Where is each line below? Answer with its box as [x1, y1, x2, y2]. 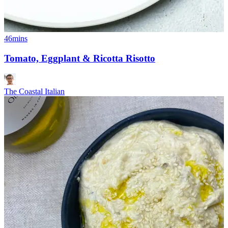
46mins [4, 34, 27, 43]
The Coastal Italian [4, 87, 65, 96]
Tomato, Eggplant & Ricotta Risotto [4, 52, 155, 64]
